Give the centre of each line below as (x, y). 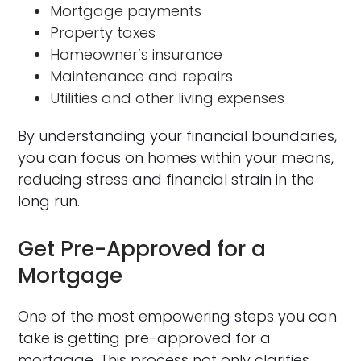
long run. (49, 201)
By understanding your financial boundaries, (178, 135)
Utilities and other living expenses (168, 98)
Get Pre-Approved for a (142, 249)
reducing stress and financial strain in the (166, 179)
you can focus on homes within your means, (176, 157)
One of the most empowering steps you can (178, 316)
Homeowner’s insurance (137, 54)
